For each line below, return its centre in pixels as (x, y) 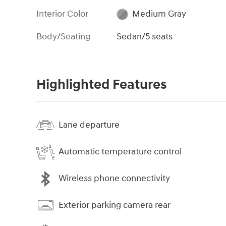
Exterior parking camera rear (115, 205)
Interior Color (62, 14)
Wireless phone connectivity (114, 179)
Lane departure (89, 125)
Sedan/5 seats (145, 36)
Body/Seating (63, 36)
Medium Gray (159, 14)
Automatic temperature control (120, 152)
